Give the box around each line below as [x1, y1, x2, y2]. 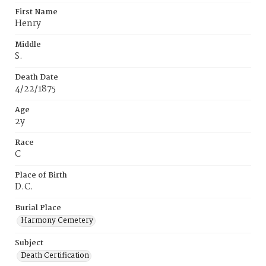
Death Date [15, 71, 58, 84]
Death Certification [21, 249, 89, 262]
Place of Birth [15, 169, 67, 182]
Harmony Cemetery [21, 214, 93, 227]
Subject [15, 237, 43, 249]
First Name [15, 6, 58, 18]
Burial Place [15, 202, 61, 214]
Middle [15, 39, 41, 51]
